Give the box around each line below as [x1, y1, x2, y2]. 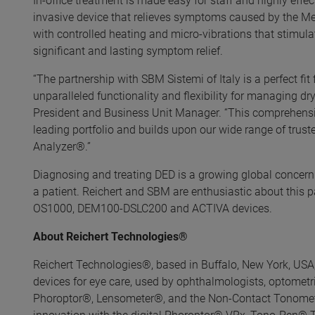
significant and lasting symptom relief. [33, 44, 223, 58]
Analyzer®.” [33, 140, 91, 153]
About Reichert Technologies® [33, 230, 188, 243]
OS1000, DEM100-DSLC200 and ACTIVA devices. [33, 202, 272, 215]
